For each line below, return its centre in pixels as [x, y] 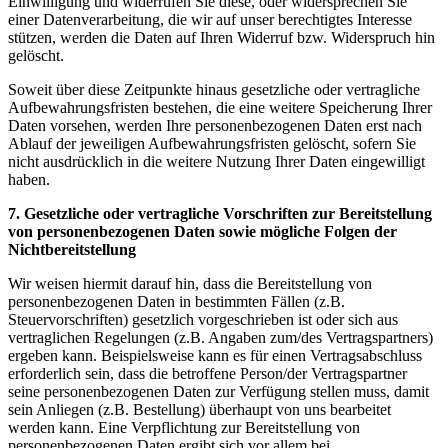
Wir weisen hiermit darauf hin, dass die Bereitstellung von [190, 283]
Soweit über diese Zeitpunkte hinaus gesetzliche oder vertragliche [214, 89]
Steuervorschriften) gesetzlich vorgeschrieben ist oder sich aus [203, 319]
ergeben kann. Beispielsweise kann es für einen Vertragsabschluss [215, 355]
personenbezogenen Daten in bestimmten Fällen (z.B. [176, 301]
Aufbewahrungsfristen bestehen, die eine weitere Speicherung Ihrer [220, 107]
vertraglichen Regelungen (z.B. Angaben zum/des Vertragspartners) [220, 337]
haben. [29, 179]
